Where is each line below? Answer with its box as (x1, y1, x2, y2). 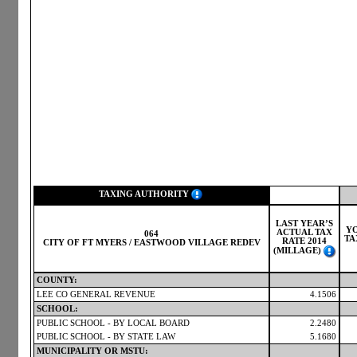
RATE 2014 (282, 237, 327, 245)
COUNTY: (37, 276, 77, 284)
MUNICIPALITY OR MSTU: (37, 347, 148, 355)
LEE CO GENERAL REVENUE (37, 290, 155, 299)
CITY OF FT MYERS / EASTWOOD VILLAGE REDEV (42, 238, 261, 247)
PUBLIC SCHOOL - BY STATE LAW (37, 332, 175, 341)
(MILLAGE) (273, 246, 324, 256)
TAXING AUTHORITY (99, 190, 191, 199)
